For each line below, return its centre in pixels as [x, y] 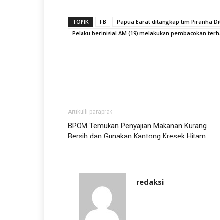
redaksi [150, 182]
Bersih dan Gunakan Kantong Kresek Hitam [137, 136]
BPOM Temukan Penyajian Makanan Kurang [137, 126]
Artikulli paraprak [90, 112]
